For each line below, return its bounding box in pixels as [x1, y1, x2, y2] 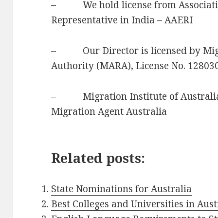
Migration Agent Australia [51, 105, 167, 118]
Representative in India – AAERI [51, 13, 193, 26]
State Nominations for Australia [51, 182, 192, 195]
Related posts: [51, 148, 145, 167]
